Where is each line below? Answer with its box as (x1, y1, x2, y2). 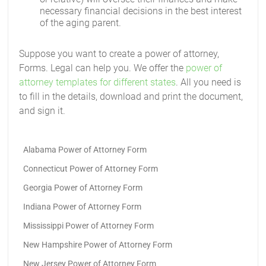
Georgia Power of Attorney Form (23, 183, 143, 192)
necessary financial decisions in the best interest (40, 5, 242, 17)
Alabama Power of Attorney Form (23, 145, 147, 154)
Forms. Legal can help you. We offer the (19, 62, 186, 74)
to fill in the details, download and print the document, (19, 91, 243, 102)
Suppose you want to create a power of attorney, (19, 48, 220, 59)
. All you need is (176, 77, 242, 88)
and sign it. (19, 105, 66, 116)
